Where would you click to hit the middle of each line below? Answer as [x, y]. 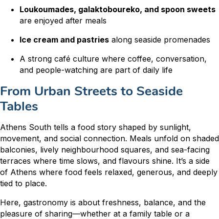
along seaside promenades [160, 40]
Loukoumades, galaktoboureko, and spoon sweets [118, 10]
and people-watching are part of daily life [96, 70]
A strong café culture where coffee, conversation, [113, 59]
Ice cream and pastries [64, 40]
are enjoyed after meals [63, 21]
